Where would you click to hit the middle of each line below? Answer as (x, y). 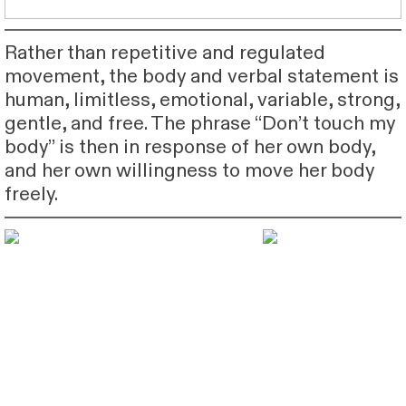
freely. (31, 194)
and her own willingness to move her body (189, 170)
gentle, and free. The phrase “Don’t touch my (199, 123)
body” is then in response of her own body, (189, 147)
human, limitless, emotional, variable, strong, (202, 100)
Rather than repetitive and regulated (164, 53)
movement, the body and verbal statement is (201, 76)
